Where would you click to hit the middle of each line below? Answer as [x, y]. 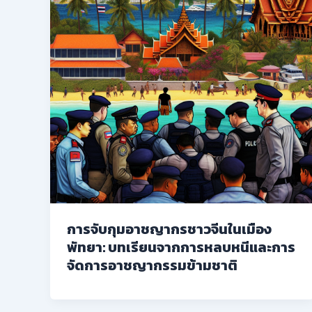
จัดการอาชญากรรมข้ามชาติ [152, 265]
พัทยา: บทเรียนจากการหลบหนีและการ [181, 247]
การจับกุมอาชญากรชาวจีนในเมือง [169, 229]
